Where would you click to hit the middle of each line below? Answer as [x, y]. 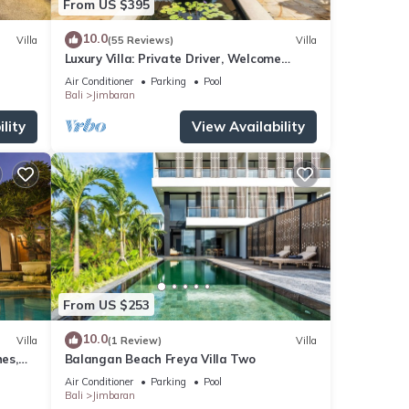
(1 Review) [134, 340]
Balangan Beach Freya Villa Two [160, 359]
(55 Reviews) [140, 40]
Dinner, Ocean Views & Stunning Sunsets [184, 75]
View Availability [248, 127]
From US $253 [106, 304]
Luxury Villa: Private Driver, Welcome [173, 59]
